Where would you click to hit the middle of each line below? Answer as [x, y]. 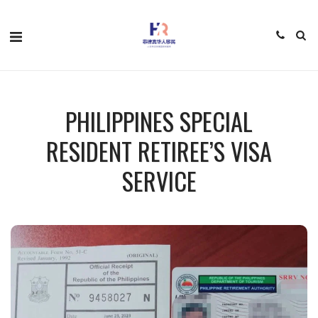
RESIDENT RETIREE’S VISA [159, 151]
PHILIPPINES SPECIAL [159, 121]
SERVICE [159, 181]
